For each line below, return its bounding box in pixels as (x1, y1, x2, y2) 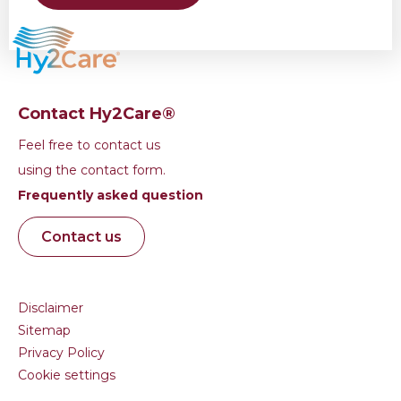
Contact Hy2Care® (18, 103, 175, 124)
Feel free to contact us (18, 136, 160, 153)
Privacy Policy (18, 344, 105, 361)
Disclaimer (18, 299, 83, 316)
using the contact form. (18, 161, 166, 178)
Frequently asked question (18, 186, 203, 203)
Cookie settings (18, 366, 115, 383)
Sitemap (18, 321, 71, 338)
